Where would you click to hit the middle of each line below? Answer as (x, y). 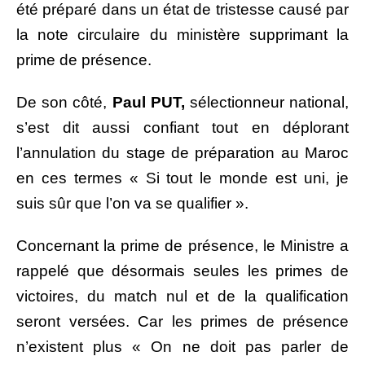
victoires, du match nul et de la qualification (182, 296)
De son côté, (64, 102)
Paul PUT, (148, 102)
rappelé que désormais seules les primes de (182, 270)
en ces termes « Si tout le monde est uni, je (182, 178)
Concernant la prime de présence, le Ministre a (182, 245)
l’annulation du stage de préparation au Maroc (182, 152)
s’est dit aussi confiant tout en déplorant (182, 127)
